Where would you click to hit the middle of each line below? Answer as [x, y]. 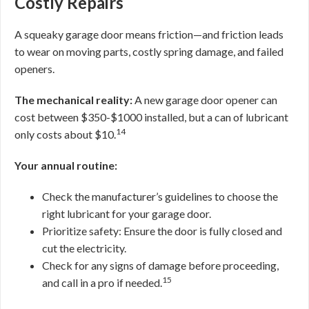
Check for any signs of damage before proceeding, [160, 265]
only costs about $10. [65, 134]
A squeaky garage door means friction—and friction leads [149, 34]
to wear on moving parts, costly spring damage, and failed [149, 51]
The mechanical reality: [73, 100]
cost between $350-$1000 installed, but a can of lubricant [151, 117]
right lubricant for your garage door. [127, 213]
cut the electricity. [84, 248]
